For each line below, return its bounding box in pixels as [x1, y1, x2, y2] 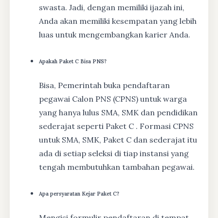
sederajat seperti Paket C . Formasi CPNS [39, 121, 194, 131]
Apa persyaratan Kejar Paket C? [39, 190, 119, 198]
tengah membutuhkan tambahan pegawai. [39, 162, 195, 172]
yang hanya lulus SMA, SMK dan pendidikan [39, 108, 198, 118]
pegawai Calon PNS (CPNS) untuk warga [39, 94, 187, 104]
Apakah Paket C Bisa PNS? [39, 58, 107, 65]
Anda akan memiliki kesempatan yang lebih [39, 16, 197, 26]
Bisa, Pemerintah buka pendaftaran [39, 80, 170, 91]
